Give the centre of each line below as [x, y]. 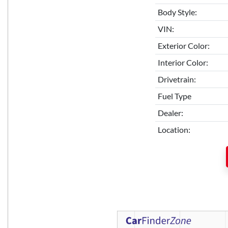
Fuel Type [174, 96]
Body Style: [177, 12]
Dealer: [170, 112]
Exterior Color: [183, 45]
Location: [174, 129]
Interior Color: [183, 62]
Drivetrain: [177, 79]
